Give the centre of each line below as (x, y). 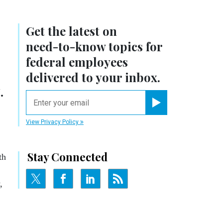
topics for (134, 47)
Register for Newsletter (182, 111)
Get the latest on (71, 31)
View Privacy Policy (53, 122)
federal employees (77, 62)
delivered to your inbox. (93, 77)
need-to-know (66, 47)
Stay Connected (67, 157)
